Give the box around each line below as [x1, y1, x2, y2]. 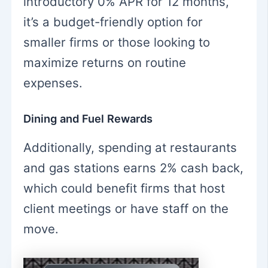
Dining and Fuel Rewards [23, 111, 153, 125]
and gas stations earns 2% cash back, [23, 160, 244, 176]
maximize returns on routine [23, 55, 187, 71]
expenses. [23, 75, 83, 91]
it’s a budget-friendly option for [23, 14, 203, 30]
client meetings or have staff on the [23, 201, 229, 217]
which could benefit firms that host [23, 181, 226, 196]
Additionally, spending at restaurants [23, 140, 237, 156]
